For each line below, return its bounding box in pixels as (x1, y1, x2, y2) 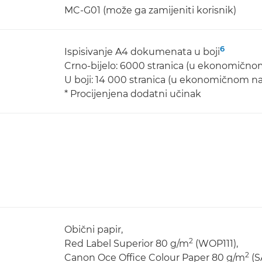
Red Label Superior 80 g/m (64, 238, 189, 249)
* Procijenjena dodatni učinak (64, 88, 201, 99)
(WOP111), (193, 238, 238, 249)
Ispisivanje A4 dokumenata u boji (64, 46, 220, 57)
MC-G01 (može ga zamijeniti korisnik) (64, 5, 236, 16)
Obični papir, (64, 224, 123, 235)
